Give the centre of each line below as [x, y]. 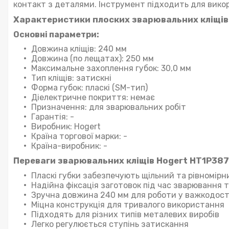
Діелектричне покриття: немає [93, 97]
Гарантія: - [53, 117]
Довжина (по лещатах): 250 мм [93, 58]
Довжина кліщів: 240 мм [79, 49]
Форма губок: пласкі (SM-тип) [89, 87]
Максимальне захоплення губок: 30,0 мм [111, 68]
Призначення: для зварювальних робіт [109, 107]
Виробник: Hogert [66, 126]
